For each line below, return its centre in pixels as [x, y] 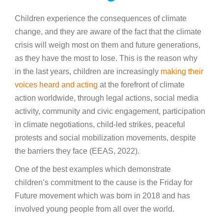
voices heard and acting [56, 85]
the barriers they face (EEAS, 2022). [77, 151]
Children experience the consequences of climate [101, 19]
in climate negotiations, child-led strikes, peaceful [100, 125]
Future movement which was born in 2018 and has [102, 196]
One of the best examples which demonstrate [93, 169]
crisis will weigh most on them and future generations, [108, 45]
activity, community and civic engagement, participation [110, 111]
